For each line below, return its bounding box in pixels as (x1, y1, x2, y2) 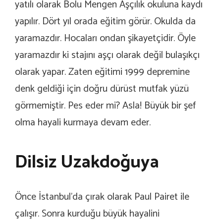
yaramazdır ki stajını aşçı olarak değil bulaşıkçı (15, 47, 200, 63)
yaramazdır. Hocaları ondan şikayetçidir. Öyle (15, 30, 196, 47)
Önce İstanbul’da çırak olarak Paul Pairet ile (15, 188, 189, 205)
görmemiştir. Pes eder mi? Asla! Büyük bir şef (15, 97, 196, 114)
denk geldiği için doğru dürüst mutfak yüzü (15, 80, 189, 97)
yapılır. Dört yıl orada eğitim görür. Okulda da (15, 13, 196, 30)
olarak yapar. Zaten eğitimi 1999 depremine (15, 63, 190, 80)
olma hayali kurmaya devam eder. (15, 114, 151, 131)
